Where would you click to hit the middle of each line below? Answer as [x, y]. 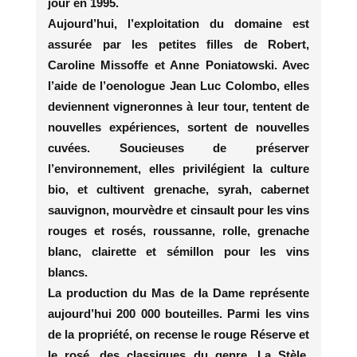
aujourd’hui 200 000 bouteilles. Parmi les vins [178, 313]
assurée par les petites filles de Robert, [178, 44]
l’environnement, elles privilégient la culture [178, 168]
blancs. [68, 272]
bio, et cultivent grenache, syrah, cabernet [178, 189]
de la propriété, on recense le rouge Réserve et [178, 334]
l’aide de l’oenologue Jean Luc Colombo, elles [178, 85]
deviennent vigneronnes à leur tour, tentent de [178, 106]
